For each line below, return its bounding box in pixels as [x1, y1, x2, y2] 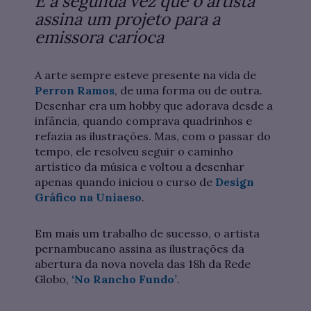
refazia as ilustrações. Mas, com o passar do [35, 129, 271, 144]
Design [215, 175, 254, 190]
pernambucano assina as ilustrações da [35, 242, 244, 256]
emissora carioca [35, 26, 164, 49]
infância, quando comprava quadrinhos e [35, 114, 252, 128]
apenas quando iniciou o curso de [35, 175, 215, 190]
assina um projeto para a [35, 8, 220, 31]
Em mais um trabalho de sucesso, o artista [35, 226, 260, 241]
